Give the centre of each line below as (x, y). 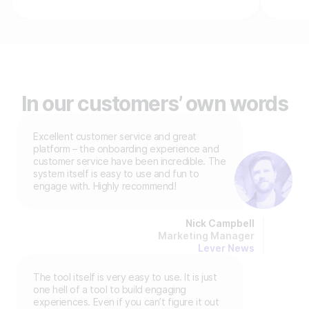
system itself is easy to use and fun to (116, 174)
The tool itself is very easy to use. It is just (125, 277)
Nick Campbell (220, 223)
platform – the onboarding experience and (126, 149)
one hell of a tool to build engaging (110, 290)
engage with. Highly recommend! (105, 186)
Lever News (226, 248)
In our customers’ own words (154, 104)
